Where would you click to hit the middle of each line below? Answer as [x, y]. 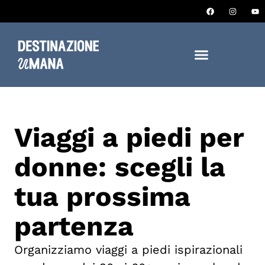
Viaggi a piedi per [129, 137]
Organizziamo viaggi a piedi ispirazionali [128, 250]
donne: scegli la [120, 167]
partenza [74, 226]
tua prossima [102, 196]
